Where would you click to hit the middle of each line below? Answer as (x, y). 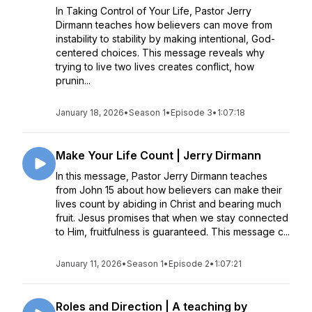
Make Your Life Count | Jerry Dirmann (158, 155)
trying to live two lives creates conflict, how (155, 67)
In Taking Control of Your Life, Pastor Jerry (154, 11)
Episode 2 (189, 264)
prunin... (73, 80)
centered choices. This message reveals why (160, 53)
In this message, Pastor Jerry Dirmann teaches (162, 176)
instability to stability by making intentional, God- (165, 39)
